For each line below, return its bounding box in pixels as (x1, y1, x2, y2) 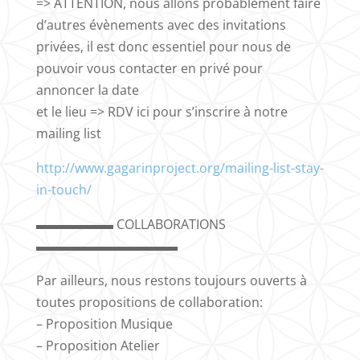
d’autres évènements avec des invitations (35, 15, 286, 34)
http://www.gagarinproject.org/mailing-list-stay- (35, 158, 324, 177)
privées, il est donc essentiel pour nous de (35, 37, 291, 55)
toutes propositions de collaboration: (35, 292, 263, 311)
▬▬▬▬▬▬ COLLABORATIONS (35, 215, 226, 233)
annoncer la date (35, 80, 139, 99)
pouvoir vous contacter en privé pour (35, 59, 263, 77)
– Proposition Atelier (35, 336, 160, 354)
